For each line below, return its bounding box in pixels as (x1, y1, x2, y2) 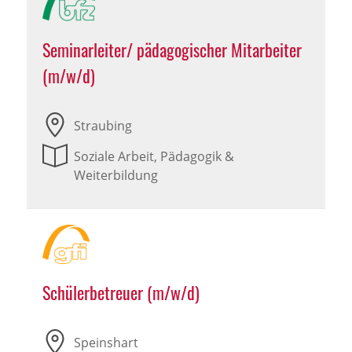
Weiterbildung (73, 167, 158, 185)
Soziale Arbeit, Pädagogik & (73, 148, 234, 166)
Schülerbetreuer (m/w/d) (42, 280, 200, 306)
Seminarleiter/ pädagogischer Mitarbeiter (42, 37, 302, 63)
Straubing (73, 117, 132, 135)
